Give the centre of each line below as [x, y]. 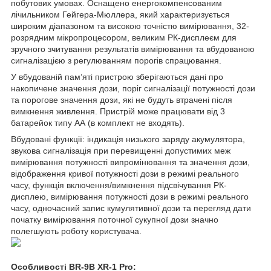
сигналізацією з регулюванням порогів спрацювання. [116, 61]
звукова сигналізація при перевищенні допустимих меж [121, 151]
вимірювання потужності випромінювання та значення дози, [130, 162]
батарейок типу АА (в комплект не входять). [98, 123]
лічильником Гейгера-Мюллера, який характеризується [120, 15]
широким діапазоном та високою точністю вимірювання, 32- [130, 26]
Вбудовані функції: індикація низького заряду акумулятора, [128, 139]
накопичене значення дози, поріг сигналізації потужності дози [133, 89]
